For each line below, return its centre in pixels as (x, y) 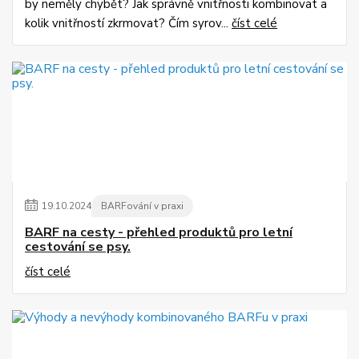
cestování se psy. (78, 247)
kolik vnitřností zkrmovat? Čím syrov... (128, 24)
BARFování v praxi (142, 206)
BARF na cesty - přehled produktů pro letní (159, 233)
